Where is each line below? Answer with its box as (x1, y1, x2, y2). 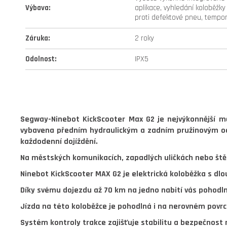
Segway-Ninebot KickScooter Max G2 (20, 114, 155, 125)
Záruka (25, 33, 48, 43)
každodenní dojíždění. (20, 136, 98, 147)
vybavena (20, 125, 57, 136)
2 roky (135, 33, 154, 43)
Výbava (25, 3, 49, 13)
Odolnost (25, 54, 55, 64)
